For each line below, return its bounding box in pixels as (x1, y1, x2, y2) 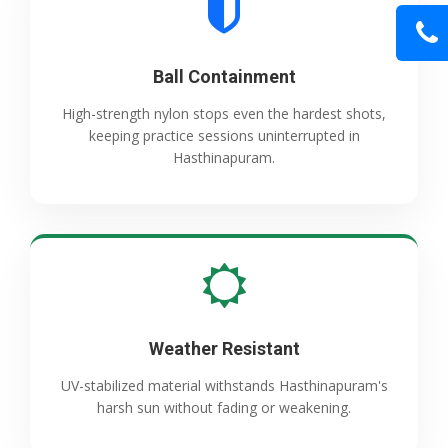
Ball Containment (152, 66, 296, 88)
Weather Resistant (148, 338, 300, 360)
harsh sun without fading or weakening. (97, 398, 351, 418)
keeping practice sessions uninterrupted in (88, 126, 360, 146)
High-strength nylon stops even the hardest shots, (62, 104, 386, 124)
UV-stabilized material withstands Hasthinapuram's (60, 376, 388, 396)
